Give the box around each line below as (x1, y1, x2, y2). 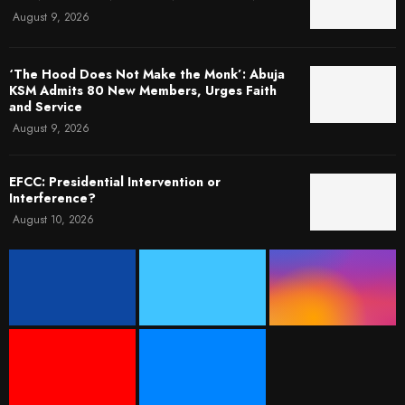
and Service (9, 97, 82, 116)
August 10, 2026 (13, 211, 94, 228)
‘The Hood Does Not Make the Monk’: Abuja (9, 64, 285, 83)
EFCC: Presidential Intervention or (9, 172, 221, 191)
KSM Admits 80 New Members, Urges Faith (9, 80, 277, 99)
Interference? (9, 188, 96, 207)
